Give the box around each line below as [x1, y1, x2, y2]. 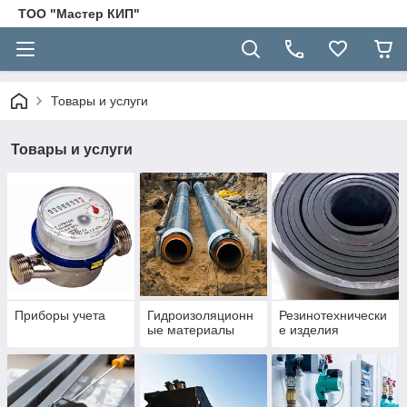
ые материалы [146, 323, 234, 338]
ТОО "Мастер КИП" [18, 6, 140, 21]
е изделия [279, 323, 340, 338]
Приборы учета [15, 308, 105, 323]
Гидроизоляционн [146, 308, 253, 323]
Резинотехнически [279, 308, 388, 323]
